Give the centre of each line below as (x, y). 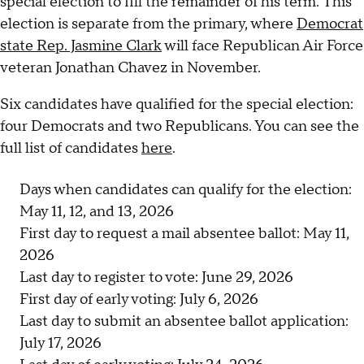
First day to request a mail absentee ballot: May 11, (184, 234)
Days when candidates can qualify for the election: (186, 190)
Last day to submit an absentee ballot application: (184, 322)
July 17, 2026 (61, 344)
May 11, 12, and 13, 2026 (97, 212)
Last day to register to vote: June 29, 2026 (156, 278)
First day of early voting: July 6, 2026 (139, 300)
